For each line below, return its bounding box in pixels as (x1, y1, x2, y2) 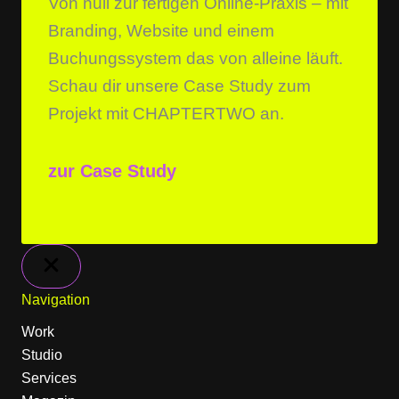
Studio (21, 347, 62, 363)
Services (21, 370, 77, 387)
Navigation (21, 292, 90, 308)
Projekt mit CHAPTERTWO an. (48, 104, 284, 123)
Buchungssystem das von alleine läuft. (48, 49, 343, 68)
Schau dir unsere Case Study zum (48, 77, 311, 95)
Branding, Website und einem (48, 21, 274, 40)
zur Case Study (48, 161, 176, 182)
